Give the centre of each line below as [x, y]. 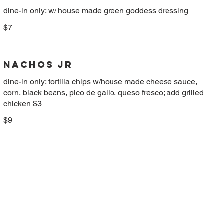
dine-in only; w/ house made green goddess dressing [96, 10]
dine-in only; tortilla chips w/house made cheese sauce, [100, 81]
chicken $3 [22, 103]
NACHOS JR [38, 64]
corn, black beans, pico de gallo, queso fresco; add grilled [103, 92]
